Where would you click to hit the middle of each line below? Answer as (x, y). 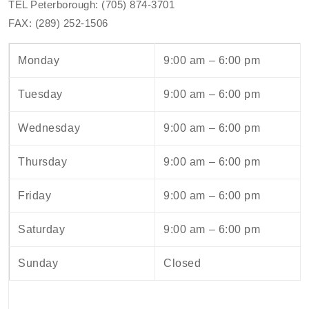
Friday (35, 195)
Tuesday (41, 94)
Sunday (38, 263)
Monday (39, 60)
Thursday (43, 161)
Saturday (42, 229)
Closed (182, 263)
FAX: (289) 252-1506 (58, 23)
